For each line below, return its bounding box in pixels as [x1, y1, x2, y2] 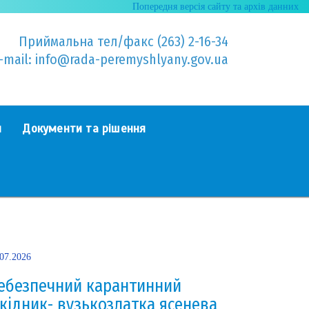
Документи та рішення [22, 121, 146, 136]
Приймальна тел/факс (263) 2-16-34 [18, 33, 228, 50]
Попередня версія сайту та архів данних [132, 1, 299, 12]
